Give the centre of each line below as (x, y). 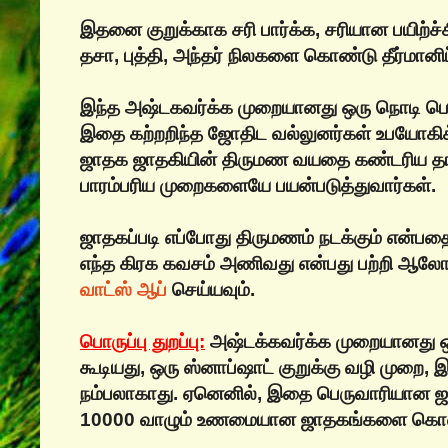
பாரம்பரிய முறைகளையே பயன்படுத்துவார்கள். (258, 185)
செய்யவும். (211, 289)
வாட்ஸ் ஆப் (123, 289)
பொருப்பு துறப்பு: (142, 341)
